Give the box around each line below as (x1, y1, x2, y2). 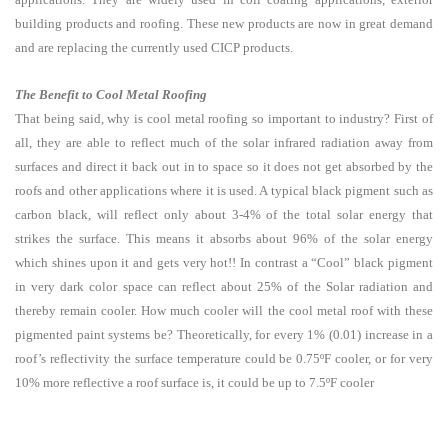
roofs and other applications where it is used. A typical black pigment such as (15, 182, 433, 198)
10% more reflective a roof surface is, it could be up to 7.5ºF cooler (15, 374, 374, 390)
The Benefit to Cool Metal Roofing (15, 86, 207, 102)
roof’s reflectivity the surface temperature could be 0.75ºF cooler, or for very (15, 350, 433, 366)
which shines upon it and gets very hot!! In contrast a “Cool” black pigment (15, 254, 433, 270)
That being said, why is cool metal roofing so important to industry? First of (15, 110, 433, 126)
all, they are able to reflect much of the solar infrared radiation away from (15, 134, 433, 150)
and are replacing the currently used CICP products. (15, 40, 293, 55)
